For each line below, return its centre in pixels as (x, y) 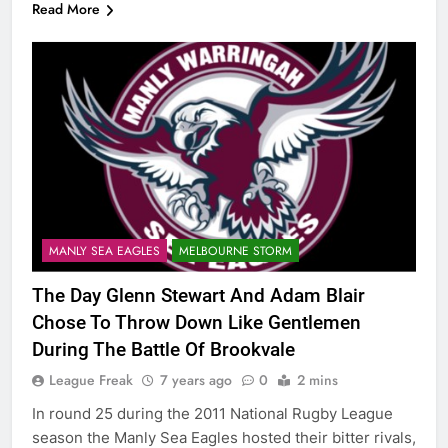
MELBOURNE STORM (235, 250)
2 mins (317, 379)
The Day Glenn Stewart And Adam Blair (198, 295)
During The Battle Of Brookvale (163, 349)
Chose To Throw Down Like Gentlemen (196, 322)
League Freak (91, 379)
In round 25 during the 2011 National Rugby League (212, 413)
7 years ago (196, 379)
